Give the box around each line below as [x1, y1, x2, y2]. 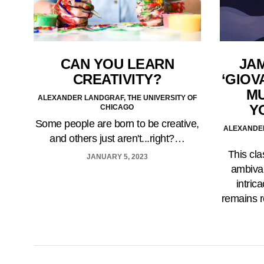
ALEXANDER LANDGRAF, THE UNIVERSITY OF [37, 94, 197, 103]
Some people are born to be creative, [35, 118, 199, 130]
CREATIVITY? [72, 71, 161, 88]
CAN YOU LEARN [60, 56, 174, 72]
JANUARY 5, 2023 [86, 153, 148, 161]
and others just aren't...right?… [49, 133, 185, 145]
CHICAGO [100, 103, 134, 112]
